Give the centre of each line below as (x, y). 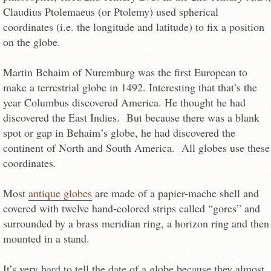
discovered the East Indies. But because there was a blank (131, 118)
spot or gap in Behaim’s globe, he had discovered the (119, 133)
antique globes (60, 193)
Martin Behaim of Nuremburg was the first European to (125, 72)
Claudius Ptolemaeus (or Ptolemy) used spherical (111, 11)
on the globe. (32, 41)
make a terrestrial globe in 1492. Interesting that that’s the (130, 87)
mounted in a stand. (46, 239)
